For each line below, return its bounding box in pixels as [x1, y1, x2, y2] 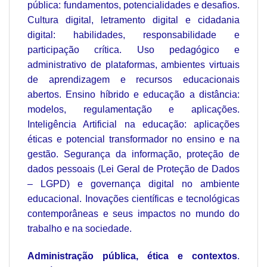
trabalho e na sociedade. [27, 223, 132, 234]
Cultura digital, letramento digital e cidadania [27, 14, 240, 25]
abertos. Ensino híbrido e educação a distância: [27, 89, 240, 100]
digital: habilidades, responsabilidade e [27, 29, 240, 40]
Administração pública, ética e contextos [27, 250, 237, 261]
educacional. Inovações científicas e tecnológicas [27, 193, 240, 204]
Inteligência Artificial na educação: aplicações [27, 119, 240, 129]
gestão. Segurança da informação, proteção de [27, 148, 240, 159]
